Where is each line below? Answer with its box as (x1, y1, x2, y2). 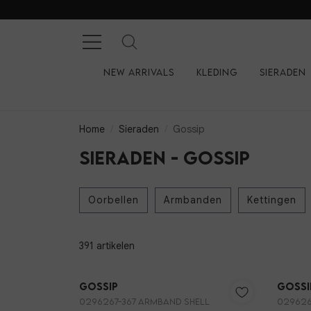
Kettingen (247, 194, 296, 207)
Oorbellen (88, 194, 139, 207)
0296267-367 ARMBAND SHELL (79, 296, 210, 308)
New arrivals (103, 66, 174, 78)
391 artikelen (79, 239, 135, 253)
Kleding (196, 66, 237, 78)
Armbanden (164, 194, 222, 207)
